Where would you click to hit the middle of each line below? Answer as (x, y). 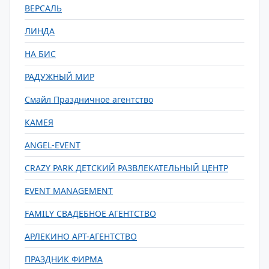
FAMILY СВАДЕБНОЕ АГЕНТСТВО (90, 213)
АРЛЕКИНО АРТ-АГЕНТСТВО (81, 236)
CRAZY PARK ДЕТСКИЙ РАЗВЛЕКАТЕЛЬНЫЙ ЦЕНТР (126, 168)
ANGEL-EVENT (53, 145)
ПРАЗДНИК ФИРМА (64, 259)
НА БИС (40, 54)
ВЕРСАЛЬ (43, 8)
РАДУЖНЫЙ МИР (59, 77)
